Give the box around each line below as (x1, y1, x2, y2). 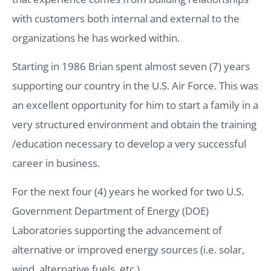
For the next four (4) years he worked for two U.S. (12, 184, 244, 199)
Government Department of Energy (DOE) (12, 204, 209, 218)
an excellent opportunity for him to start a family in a (12, 98, 258, 113)
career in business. (12, 156, 100, 171)
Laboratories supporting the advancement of (12, 223, 222, 238)
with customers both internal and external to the (12, 11, 240, 26)
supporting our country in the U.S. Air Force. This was (12, 79, 258, 93)
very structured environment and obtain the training (12, 117, 256, 132)
